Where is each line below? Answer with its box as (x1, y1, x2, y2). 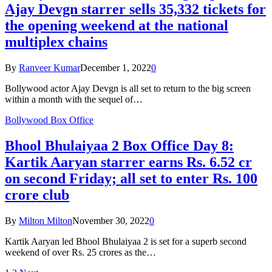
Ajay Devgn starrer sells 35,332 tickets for (5, 1, 266, 18)
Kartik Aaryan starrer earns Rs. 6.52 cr (5, 154, 252, 171)
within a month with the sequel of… (5, 94, 143, 105)
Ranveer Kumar (19, 63, 80, 73)
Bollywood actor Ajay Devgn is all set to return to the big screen (5, 83, 251, 94)
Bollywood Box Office (5, 115, 93, 126)
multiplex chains (5, 34, 107, 50)
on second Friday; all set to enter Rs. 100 (5, 171, 257, 187)
